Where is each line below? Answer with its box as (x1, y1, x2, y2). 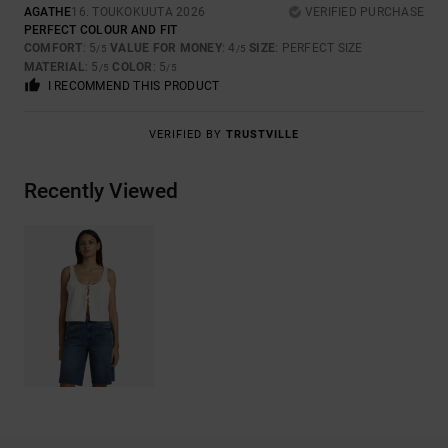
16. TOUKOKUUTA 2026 (71, 5, 206, 20)
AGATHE (24, 5, 72, 20)
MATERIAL (24, 60, 85, 75)
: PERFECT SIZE (275, 41, 363, 56)
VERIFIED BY (149, 128, 226, 142)
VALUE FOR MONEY (110, 41, 222, 56)
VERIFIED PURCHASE (304, 5, 424, 20)
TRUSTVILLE (226, 128, 299, 142)
